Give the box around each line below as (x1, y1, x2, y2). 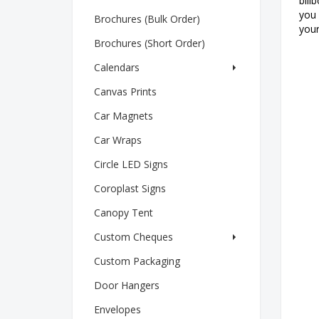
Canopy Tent (94, 205, 153, 219)
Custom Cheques (94, 229, 173, 244)
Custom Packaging (94, 253, 180, 268)
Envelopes (94, 302, 141, 316)
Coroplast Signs (94, 181, 166, 195)
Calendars (94, 60, 140, 74)
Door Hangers (94, 278, 159, 292)
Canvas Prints (94, 84, 157, 98)
